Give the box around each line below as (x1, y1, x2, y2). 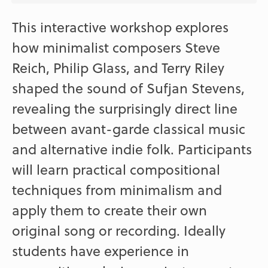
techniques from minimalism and (12, 179, 223, 200)
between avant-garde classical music (12, 118, 246, 139)
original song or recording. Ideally (12, 220, 226, 241)
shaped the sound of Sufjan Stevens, (12, 78, 245, 99)
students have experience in (12, 240, 190, 261)
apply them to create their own (12, 200, 208, 221)
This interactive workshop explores (12, 17, 229, 38)
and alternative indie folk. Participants (12, 139, 252, 160)
